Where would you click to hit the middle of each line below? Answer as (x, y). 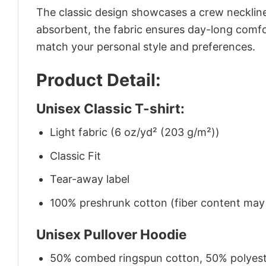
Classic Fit (76, 156)
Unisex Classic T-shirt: (110, 108)
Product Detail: (99, 80)
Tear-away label (90, 179)
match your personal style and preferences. (146, 46)
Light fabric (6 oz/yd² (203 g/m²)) (135, 132)
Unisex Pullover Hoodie (111, 234)
